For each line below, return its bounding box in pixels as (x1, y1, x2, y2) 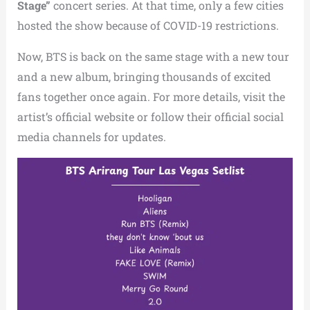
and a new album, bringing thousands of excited (17, 69, 271, 84)
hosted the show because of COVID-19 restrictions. (17, 18, 279, 33)
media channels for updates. (17, 129, 166, 144)
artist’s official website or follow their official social (17, 109, 284, 124)
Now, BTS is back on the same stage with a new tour (17, 49, 289, 64)
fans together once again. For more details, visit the (17, 89, 285, 104)
